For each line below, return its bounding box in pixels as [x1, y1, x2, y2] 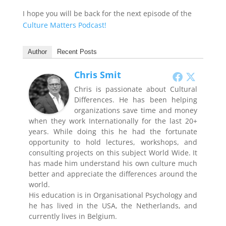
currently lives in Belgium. [28, 211, 117, 221]
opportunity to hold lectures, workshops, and [28, 137, 198, 147]
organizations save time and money [74, 105, 198, 115]
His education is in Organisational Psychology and [28, 190, 198, 200]
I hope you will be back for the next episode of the [22, 9, 192, 18]
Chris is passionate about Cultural [74, 84, 198, 94]
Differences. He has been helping [74, 95, 198, 104]
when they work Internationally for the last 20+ [28, 116, 198, 126]
